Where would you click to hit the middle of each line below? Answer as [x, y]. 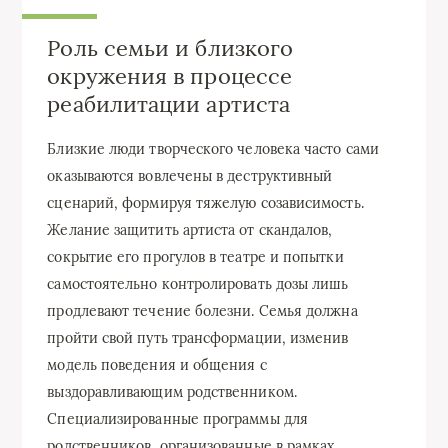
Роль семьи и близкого [170, 47]
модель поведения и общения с [157, 364]
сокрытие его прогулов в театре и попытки [195, 256]
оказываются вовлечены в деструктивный [190, 175]
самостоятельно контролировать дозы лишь [198, 283]
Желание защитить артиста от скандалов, [190, 229]
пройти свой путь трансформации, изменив [198, 337]
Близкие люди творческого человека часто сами [213, 148]
